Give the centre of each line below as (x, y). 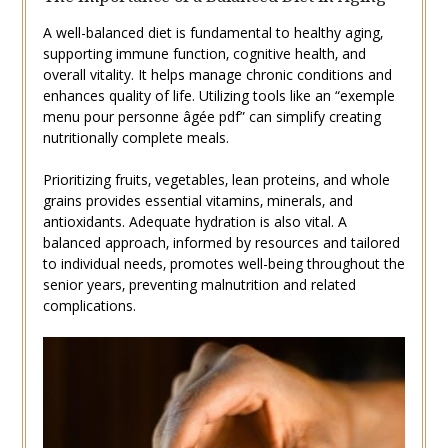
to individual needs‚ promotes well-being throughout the (223, 264)
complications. (89, 306)
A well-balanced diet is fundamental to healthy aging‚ (212, 33)
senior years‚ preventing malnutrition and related (199, 285)
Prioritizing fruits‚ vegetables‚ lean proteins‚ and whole (216, 180)
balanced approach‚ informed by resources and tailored (221, 243)
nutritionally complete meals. (135, 138)
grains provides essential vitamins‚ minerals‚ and (197, 201)
